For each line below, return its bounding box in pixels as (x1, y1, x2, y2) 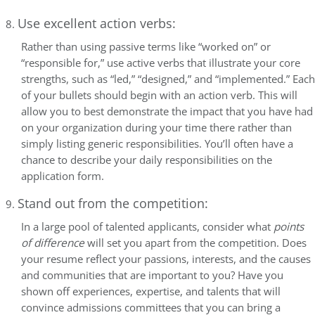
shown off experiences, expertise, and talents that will (21, 284, 281, 299)
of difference (21, 236, 84, 250)
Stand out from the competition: (18, 195, 208, 212)
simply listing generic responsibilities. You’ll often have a (21, 136, 293, 151)
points (274, 219, 304, 234)
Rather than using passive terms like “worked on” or (21, 39, 271, 54)
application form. (21, 169, 104, 184)
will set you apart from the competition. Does (84, 236, 307, 250)
